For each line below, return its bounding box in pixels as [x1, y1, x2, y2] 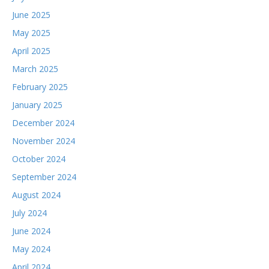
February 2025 [12, 81, 68, 92]
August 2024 [12, 189, 61, 201]
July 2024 [12, 207, 47, 219]
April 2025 [12, 45, 50, 56]
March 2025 [12, 63, 58, 74]
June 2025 [12, 9, 50, 20]
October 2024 [12, 153, 65, 165]
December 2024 [12, 117, 74, 128]
